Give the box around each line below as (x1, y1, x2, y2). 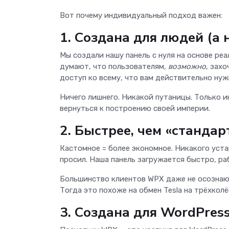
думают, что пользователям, (60, 61, 168, 71)
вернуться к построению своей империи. (60, 103, 210, 113)
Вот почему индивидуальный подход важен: (60, 10, 222, 20)
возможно (168, 61, 206, 71)
